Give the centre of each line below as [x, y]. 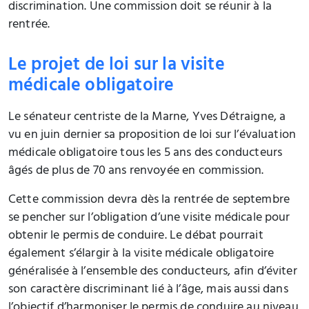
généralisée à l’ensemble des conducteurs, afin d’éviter [153, 272]
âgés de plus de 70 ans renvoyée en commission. [136, 171]
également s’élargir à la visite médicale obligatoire [141, 254]
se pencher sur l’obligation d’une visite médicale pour [149, 218]
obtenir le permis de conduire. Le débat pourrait [136, 236]
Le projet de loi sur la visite [117, 66]
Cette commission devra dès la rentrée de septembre [149, 200]
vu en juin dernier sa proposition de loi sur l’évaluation [152, 136]
